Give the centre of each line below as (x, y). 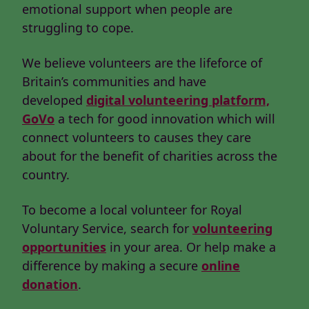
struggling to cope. (78, 28)
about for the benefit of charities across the (150, 156)
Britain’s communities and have (114, 82)
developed (54, 100)
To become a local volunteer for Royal (132, 210)
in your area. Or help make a (191, 247)
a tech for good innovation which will (165, 119)
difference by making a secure (112, 266)
